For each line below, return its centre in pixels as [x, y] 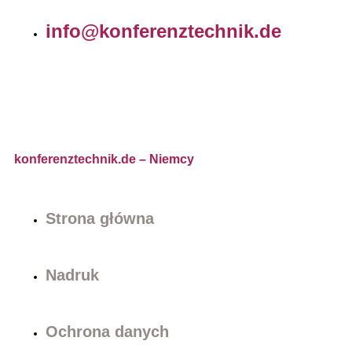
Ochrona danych [107, 332]
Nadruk [72, 275]
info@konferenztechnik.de [163, 31]
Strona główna [100, 219]
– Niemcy [165, 159]
